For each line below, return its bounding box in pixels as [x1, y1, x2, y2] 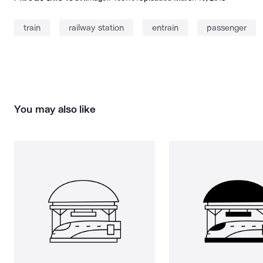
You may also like [14, 103, 96, 116]
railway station [69, 22, 124, 33]
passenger [206, 22, 247, 33]
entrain [151, 22, 178, 33]
